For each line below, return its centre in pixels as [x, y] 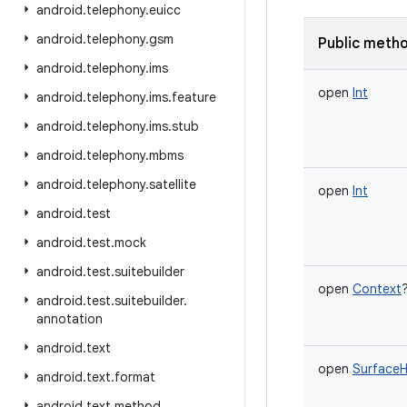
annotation [69, 319]
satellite [173, 184]
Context [377, 289]
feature [194, 97]
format [135, 377]
